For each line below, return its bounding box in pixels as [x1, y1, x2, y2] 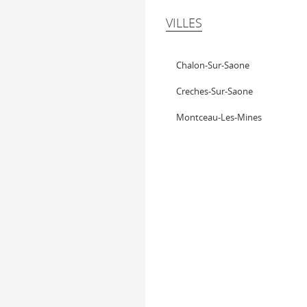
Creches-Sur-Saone [176, 85, 253, 97]
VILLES [166, 14, 202, 31]
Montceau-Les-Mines [176, 111, 262, 123]
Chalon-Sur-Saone [176, 59, 249, 71]
